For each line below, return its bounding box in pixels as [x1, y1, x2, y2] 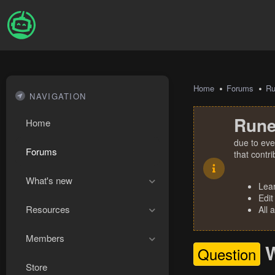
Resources [26, 203, 70, 215]
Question [198, 243, 256, 265]
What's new [26, 174, 72, 187]
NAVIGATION [29, 90, 87, 102]
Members [26, 231, 64, 244]
